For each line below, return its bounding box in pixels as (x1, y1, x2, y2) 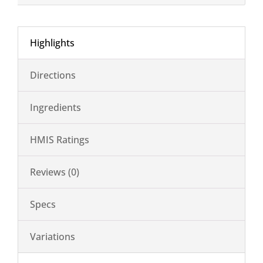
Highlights (30, 36, 75, 49)
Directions (30, 68, 76, 82)
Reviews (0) (30, 165, 79, 178)
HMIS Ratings (30, 133, 89, 146)
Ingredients (30, 100, 81, 114)
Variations (30, 230, 75, 243)
